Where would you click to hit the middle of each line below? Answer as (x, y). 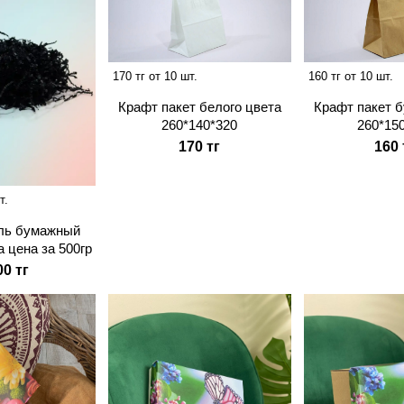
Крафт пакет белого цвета (199, 106)
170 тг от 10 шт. (155, 76)
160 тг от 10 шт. (350, 76)
